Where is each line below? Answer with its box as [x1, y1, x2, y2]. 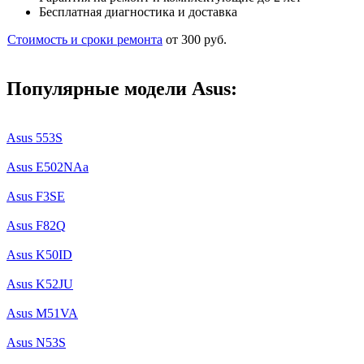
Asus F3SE [6, 188, 65, 203]
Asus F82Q [6, 218, 66, 232]
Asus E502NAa [6, 159, 89, 174]
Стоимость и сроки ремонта [7, 32, 162, 46]
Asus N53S [6, 335, 66, 349]
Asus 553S [6, 130, 63, 145]
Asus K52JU [6, 276, 73, 291]
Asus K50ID [6, 247, 72, 262]
